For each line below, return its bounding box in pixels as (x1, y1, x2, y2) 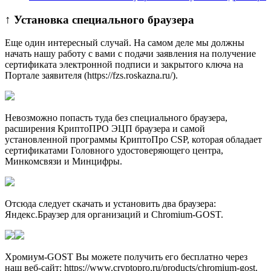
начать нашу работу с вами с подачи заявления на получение (5, 48, 256, 59)
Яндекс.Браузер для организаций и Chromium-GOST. (5, 209, 223, 220)
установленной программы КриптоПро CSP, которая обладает (5, 134, 262, 145)
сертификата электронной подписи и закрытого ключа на (5, 59, 243, 70)
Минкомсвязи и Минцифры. (5, 156, 122, 167)
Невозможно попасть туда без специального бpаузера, (5, 113, 227, 123)
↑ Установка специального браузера (5, 13, 194, 26)
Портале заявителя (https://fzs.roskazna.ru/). (5, 70, 178, 81)
